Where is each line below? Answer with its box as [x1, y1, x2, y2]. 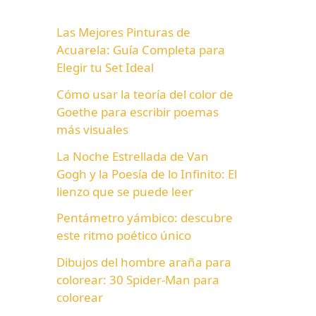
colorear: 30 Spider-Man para [56, 272, 219, 288]
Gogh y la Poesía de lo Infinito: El [56, 165, 237, 182]
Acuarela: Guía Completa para [56, 42, 225, 58]
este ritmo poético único [56, 227, 191, 244]
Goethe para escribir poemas [56, 103, 219, 120]
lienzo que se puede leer [56, 183, 193, 200]
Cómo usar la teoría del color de [56, 85, 233, 102]
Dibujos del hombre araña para [56, 254, 231, 270]
